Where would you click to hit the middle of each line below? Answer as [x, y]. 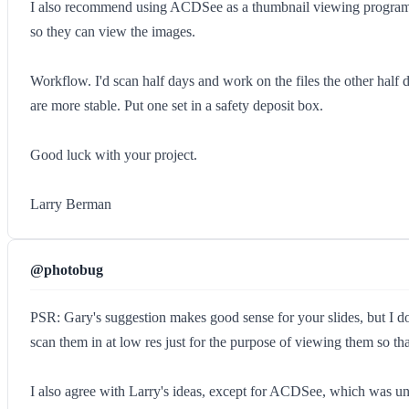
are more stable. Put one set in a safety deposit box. [177, 105]
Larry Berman [71, 204]
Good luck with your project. [114, 155]
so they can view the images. [113, 31]
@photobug [67, 270]
